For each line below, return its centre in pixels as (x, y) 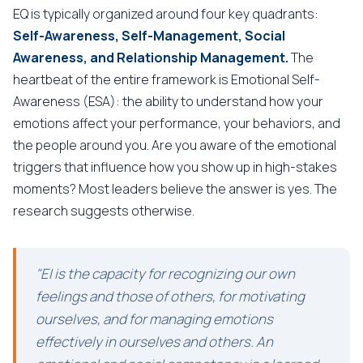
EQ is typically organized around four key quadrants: (166, 14)
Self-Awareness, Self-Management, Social (149, 36)
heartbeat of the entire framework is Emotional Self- (167, 79)
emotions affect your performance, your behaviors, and (177, 123)
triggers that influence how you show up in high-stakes (175, 167)
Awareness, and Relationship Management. (151, 58)
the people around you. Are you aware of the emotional (175, 145)
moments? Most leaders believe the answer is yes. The (175, 189)
